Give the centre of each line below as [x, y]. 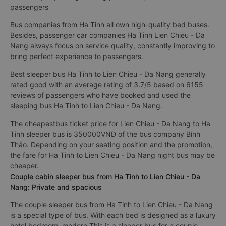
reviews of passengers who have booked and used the [100, 95]
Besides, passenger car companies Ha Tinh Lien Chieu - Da [107, 35]
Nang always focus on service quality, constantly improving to [112, 46]
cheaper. [24, 166]
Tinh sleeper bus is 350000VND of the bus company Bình [105, 134]
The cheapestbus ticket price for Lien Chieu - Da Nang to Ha [110, 123]
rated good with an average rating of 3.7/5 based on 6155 [107, 84]
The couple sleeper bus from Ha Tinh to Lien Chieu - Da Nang [111, 205]
